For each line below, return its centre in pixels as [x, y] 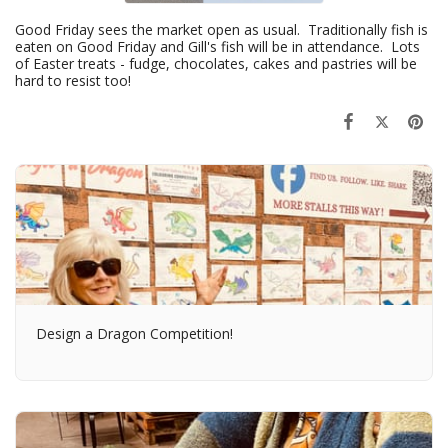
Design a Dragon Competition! [134, 333]
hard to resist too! [73, 80]
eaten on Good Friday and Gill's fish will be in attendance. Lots [217, 46]
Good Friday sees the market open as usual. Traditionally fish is [221, 29]
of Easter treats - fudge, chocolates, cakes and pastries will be [216, 63]
